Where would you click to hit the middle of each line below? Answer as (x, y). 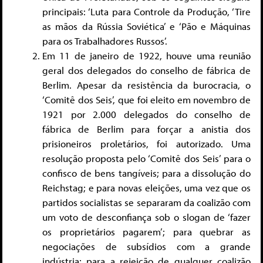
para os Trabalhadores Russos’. (105, 41)
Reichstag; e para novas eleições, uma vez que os (146, 188)
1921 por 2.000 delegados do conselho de (146, 114)
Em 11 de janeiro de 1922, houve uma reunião (146, 56)
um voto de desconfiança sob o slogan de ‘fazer (146, 217)
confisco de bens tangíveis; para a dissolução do (146, 173)
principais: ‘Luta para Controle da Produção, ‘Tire (146, 12)
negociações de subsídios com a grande (146, 247)
